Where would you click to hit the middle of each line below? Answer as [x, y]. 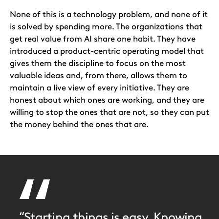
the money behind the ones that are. [79, 124]
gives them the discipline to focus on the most [98, 63]
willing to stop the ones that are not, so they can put [109, 112]
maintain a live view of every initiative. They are [99, 88]
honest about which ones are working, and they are [107, 100]
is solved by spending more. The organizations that [106, 26]
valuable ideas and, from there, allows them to [99, 75]
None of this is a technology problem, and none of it [109, 14]
